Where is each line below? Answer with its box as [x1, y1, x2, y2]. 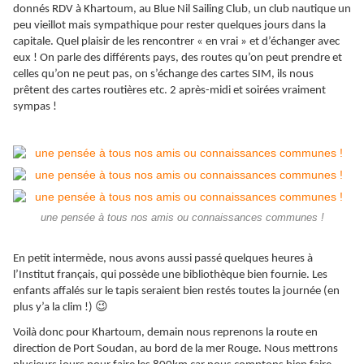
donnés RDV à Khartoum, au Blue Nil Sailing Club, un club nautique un [13, 3, 351, 16]
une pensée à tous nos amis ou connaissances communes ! [40, 211, 324, 223]
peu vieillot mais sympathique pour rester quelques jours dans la [13, 19, 326, 32]
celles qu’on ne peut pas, [13, 68, 135, 81]
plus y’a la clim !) [13, 301, 95, 314]
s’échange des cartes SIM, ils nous [148, 68, 314, 81]
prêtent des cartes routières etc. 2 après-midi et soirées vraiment [13, 84, 326, 97]
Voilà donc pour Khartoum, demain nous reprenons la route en [13, 326, 318, 339]
